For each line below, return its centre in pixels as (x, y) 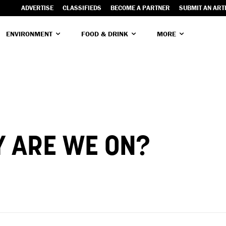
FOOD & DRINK (105, 34)
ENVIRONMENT (29, 34)
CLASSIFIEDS (82, 8)
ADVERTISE (37, 8)
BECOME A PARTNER (140, 8)
